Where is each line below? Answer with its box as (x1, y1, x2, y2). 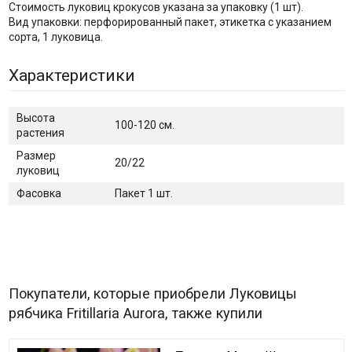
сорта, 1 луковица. (8, 31, 103, 44)
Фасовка (16, 187, 61, 200)
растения (16, 126, 64, 140)
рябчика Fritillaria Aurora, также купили (8, 305, 262, 322)
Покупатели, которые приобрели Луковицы (8, 285, 297, 302)
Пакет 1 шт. (114, 187, 173, 200)
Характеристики (8, 66, 135, 86)
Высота (16, 112, 55, 125)
